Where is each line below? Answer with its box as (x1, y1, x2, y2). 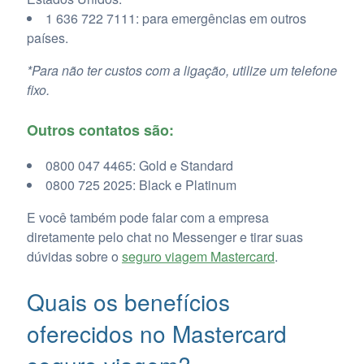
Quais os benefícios (26, 285, 230, 318)
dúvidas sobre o (26, 247, 122, 266)
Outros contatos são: (26, 119, 174, 141)
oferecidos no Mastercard (26, 317, 287, 350)
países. (26, 28, 68, 48)
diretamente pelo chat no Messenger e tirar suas (26, 227, 303, 247)
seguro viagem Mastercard (121, 247, 275, 266)
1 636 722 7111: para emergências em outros (45, 9, 306, 28)
